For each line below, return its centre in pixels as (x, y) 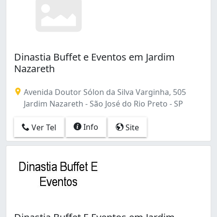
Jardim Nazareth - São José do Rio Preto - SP (102, 103)
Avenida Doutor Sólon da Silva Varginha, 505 (104, 92)
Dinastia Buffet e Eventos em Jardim (94, 57)
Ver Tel (43, 128)
